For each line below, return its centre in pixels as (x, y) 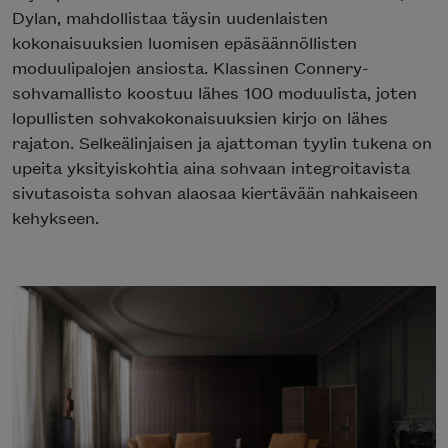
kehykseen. (55, 217)
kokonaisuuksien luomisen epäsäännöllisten (184, 42)
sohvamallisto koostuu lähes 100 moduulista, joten (214, 92)
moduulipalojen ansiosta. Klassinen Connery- (190, 67)
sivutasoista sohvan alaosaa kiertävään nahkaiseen (215, 192)
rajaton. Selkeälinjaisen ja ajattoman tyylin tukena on (222, 142)
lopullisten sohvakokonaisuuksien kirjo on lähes (200, 117)
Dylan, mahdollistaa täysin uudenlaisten (170, 17)
